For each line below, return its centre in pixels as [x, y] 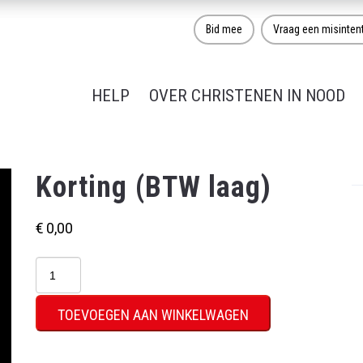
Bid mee [224, 29]
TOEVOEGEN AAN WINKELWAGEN [153, 315]
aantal [56, 329]
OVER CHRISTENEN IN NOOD [247, 96]
